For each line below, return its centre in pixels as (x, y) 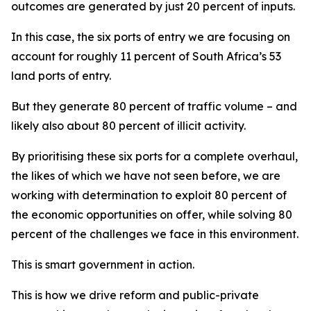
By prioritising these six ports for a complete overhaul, (154, 156)
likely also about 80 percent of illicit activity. (128, 126)
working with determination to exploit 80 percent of (149, 195)
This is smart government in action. (103, 264)
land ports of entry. (61, 76)
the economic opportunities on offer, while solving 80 (152, 215)
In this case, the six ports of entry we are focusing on (151, 37)
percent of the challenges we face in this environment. (155, 234)
